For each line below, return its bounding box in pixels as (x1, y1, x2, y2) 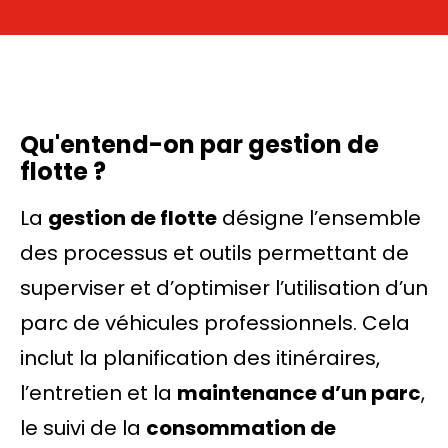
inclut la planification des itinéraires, (20, 344, 380, 372)
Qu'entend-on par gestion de (20, 128, 379, 161)
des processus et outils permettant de (20, 239, 409, 267)
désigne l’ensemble (217, 204, 421, 232)
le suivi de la (20, 414, 146, 442)
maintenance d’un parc (177, 379, 421, 407)
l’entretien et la (20, 379, 177, 407)
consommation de (146, 414, 336, 442)
